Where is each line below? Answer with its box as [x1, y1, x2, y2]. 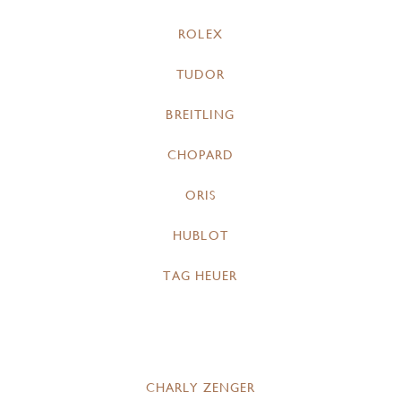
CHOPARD [166, 148, 235, 163]
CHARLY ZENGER [145, 380, 256, 396]
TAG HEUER [163, 269, 238, 284]
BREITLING [166, 107, 235, 123]
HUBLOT [173, 228, 228, 243]
